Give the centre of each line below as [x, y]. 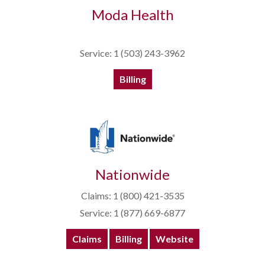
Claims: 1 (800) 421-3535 [132, 196]
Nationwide [132, 174]
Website [174, 239]
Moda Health [132, 15]
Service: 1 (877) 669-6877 [132, 213]
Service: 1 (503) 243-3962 [132, 53]
